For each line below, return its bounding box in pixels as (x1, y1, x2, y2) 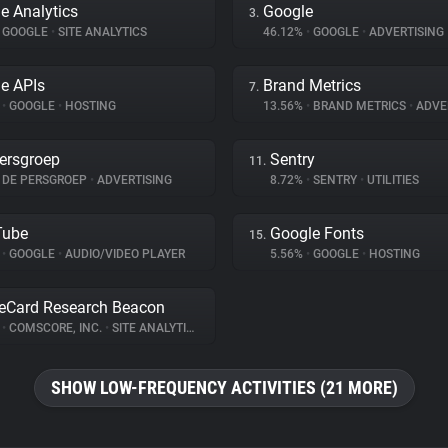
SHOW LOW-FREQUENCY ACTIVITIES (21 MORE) (50, 377, 398, 398)
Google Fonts (270, 224, 364, 243)
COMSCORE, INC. (6, 321, 105, 335)
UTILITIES (364, 173, 419, 187)
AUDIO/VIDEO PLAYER (62, 247, 185, 261)
